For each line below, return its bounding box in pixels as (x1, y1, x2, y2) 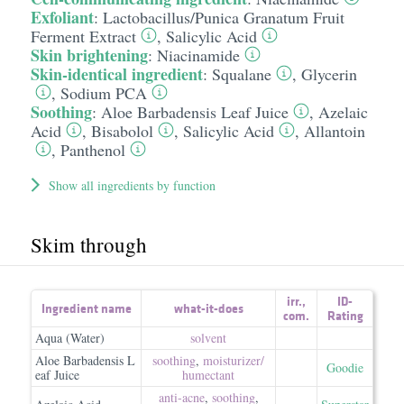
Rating (326, 307, 363, 325)
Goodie (326, 359, 363, 376)
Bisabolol (90, 120, 153, 142)
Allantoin (303, 120, 365, 142)
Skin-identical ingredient (30, 62, 203, 86)
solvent (190, 329, 226, 346)
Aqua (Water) (35, 329, 105, 346)
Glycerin (300, 63, 357, 85)
